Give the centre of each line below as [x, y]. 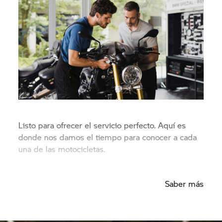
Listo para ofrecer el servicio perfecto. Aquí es [102, 125]
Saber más [184, 183]
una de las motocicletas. [62, 149]
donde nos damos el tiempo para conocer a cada [108, 137]
